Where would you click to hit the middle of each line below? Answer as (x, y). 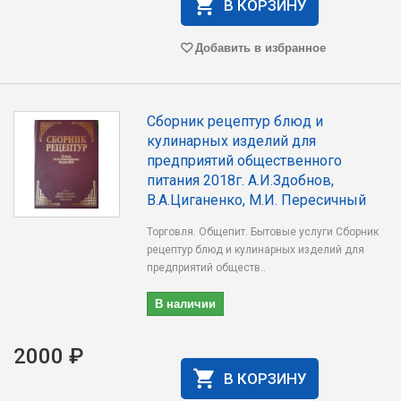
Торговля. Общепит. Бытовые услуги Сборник (263, 232)
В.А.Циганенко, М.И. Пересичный (257, 200)
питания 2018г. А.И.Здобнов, (241, 180)
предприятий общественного (245, 161)
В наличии (186, 303)
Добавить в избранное (260, 47)
